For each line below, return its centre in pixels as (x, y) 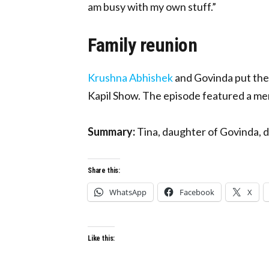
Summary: (111, 131)
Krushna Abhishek (130, 77)
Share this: (104, 170)
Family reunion (143, 45)
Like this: (101, 238)
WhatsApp (128, 192)
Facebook (197, 192)
